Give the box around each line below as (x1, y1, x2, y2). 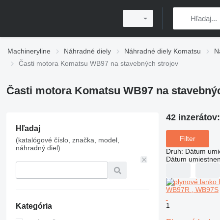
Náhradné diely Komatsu (124, 47, 201, 55)
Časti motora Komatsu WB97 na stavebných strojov (19, 59, 178, 67)
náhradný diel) (15, 144, 60, 152)
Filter (179, 135, 195, 143)
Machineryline (7, 47, 51, 55)
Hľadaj (15, 124, 40, 133)
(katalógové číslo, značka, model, (15, 136, 119, 144)
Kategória (15, 202, 52, 210)
